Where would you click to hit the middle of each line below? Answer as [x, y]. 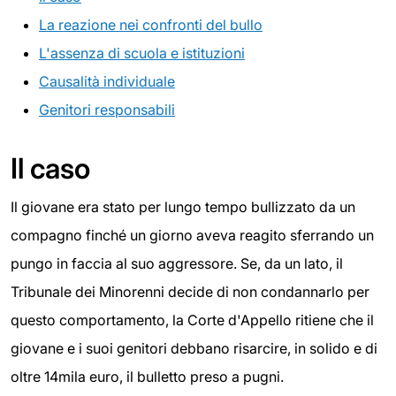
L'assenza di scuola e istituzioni [142, 53]
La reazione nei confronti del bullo [151, 24]
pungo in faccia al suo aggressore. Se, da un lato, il [177, 263]
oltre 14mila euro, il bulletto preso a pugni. [147, 376]
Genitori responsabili [107, 109]
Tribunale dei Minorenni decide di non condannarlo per [190, 291]
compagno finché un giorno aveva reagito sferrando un [192, 235]
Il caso [50, 168]
